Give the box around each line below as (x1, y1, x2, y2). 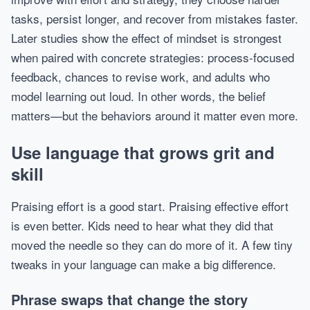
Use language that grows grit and (11, 140, 275, 164)
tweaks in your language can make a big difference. (11, 255, 276, 273)
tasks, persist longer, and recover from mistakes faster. (11, 10, 298, 27)
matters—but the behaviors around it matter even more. (11, 107, 298, 124)
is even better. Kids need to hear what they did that (11, 217, 273, 234)
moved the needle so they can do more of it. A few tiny (11, 236, 293, 253)
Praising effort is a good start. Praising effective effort (11, 197, 289, 215)
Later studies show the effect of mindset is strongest (11, 29, 282, 46)
